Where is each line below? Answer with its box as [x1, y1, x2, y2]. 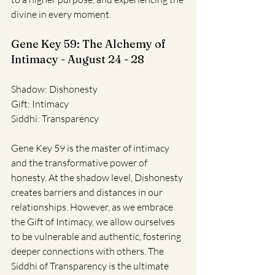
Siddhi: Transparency [11, 112, 99, 125]
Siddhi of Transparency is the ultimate [11, 259, 171, 272]
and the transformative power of [11, 156, 149, 169]
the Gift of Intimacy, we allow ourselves [11, 215, 177, 228]
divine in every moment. [11, 7, 111, 20]
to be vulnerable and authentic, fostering [11, 230, 183, 242]
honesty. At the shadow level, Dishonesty [11, 171, 185, 184]
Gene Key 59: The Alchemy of [11, 36, 168, 51]
